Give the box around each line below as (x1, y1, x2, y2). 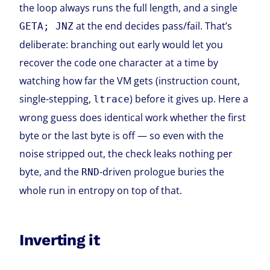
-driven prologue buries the (99, 165, 225, 179)
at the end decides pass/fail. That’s (74, 19, 233, 33)
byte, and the (19, 165, 82, 179)
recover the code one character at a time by (19, 56, 219, 70)
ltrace (93, 93, 130, 105)
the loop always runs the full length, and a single (19, 1, 238, 15)
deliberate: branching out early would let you (19, 38, 224, 52)
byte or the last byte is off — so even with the (19, 129, 224, 143)
